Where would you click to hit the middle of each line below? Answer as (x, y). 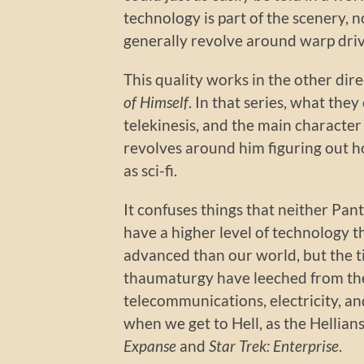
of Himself (156, 102)
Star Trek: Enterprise (274, 345)
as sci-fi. (150, 170)
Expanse (150, 345)
